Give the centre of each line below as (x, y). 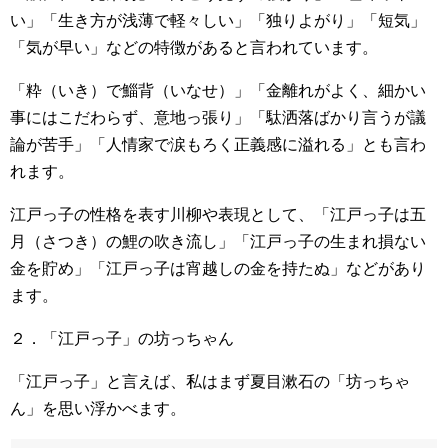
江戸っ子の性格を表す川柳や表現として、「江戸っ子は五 (218, 214)
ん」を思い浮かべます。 (98, 408)
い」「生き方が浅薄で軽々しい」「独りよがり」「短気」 (218, 20)
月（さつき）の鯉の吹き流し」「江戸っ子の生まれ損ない (218, 241)
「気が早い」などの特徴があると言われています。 (194, 47)
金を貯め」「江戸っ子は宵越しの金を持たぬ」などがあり (218, 268)
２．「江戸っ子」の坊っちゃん (122, 338)
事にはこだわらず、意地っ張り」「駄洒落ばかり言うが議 (218, 117)
